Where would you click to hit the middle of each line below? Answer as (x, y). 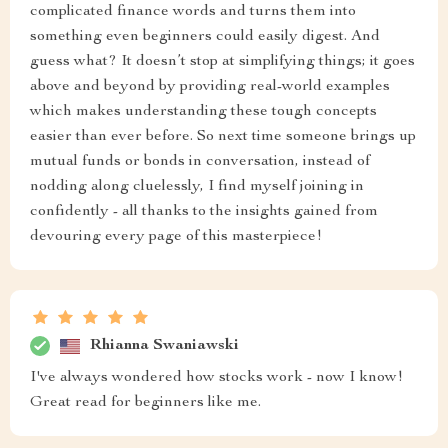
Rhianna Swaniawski (164, 345)
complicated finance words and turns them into (193, 12)
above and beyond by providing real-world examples (210, 87)
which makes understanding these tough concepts (203, 112)
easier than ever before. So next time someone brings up (223, 137)
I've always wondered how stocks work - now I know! (216, 378)
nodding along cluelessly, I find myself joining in (197, 187)
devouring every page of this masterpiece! (176, 237)
